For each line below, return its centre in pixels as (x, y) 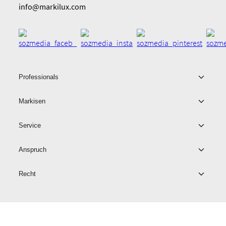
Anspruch (33, 150)
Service (30, 126)
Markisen (32, 101)
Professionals (39, 77)
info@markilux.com (52, 6)
